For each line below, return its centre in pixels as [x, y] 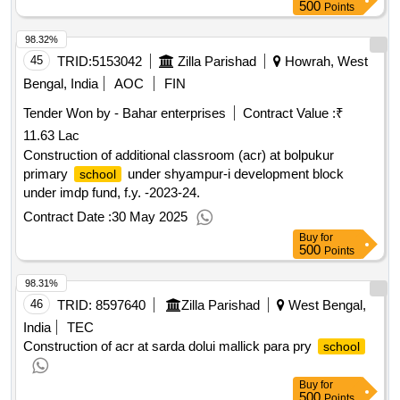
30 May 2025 [150, 217]
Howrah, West [325, 62]
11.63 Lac [51, 136]
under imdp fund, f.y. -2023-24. [112, 193]
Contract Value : [289, 113]
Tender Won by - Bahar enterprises [125, 113]
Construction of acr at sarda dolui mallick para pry [169, 346]
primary [47, 174]
